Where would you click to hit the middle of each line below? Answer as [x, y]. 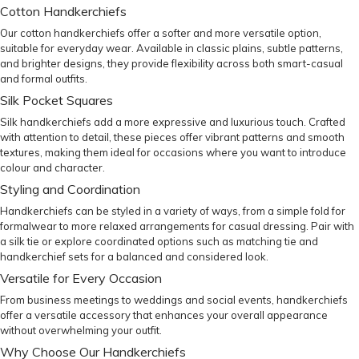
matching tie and [277, 241]
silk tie [24, 241]
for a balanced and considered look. [179, 256]
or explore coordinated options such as [138, 241]
